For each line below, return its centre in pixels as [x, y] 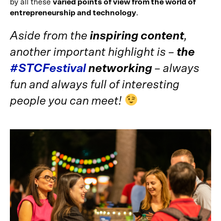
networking [120, 68]
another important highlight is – [92, 52]
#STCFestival [48, 68]
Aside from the [49, 36]
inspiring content [136, 36]
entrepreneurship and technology [73, 13]
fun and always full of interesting [95, 85]
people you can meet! [67, 101]
